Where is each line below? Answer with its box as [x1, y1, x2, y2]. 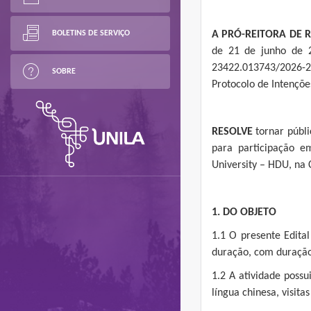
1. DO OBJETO [212, 207, 276, 218]
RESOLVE [212, 126, 253, 137]
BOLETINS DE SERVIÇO [52, 29, 130, 37]
